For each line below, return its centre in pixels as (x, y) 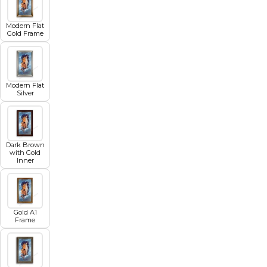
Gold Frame (25, 33)
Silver (25, 93)
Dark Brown (25, 145)
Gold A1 (25, 212)
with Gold (25, 152)
